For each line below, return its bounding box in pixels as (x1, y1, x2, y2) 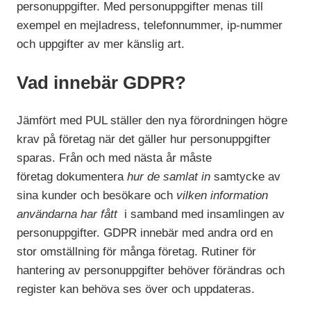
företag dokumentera (17, 169, 128, 183)
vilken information (176, 188, 269, 202)
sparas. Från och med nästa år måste (17, 151, 212, 165)
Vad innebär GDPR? (17, 72, 187, 92)
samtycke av (210, 169, 281, 183)
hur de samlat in (127, 169, 211, 183)
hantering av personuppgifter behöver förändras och (17, 263, 285, 277)
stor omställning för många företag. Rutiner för (17, 244, 257, 258)
